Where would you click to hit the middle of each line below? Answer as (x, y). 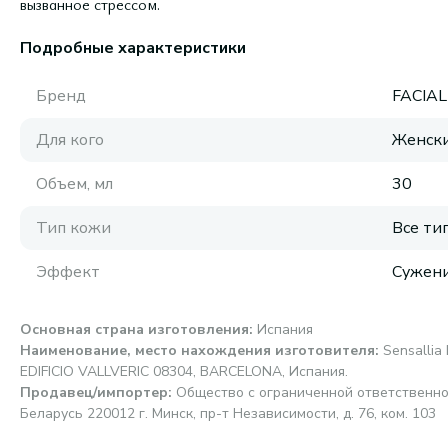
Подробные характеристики (133, 48)
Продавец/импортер (94, 392)
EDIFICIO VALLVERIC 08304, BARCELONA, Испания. (184, 371)
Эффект (68, 272)
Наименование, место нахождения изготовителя (197, 350)
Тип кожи (73, 228)
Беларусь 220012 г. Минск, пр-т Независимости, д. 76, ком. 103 (228, 413)
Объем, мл (74, 184)
